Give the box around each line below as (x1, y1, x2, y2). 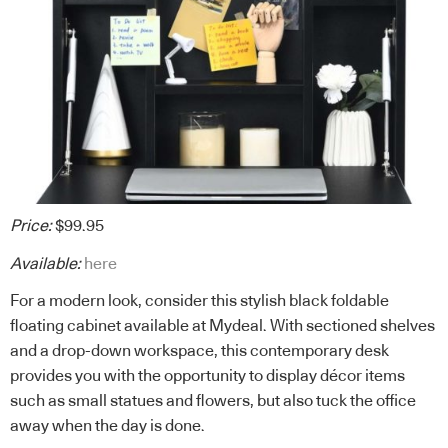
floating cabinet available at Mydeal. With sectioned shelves (10, 318, 435, 335)
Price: (10, 218, 52, 235)
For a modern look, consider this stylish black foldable (10, 293, 389, 310)
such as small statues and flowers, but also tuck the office (10, 393, 416, 410)
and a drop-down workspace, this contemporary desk (10, 343, 389, 360)
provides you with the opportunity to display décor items (10, 368, 405, 385)
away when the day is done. (10, 418, 205, 435)
